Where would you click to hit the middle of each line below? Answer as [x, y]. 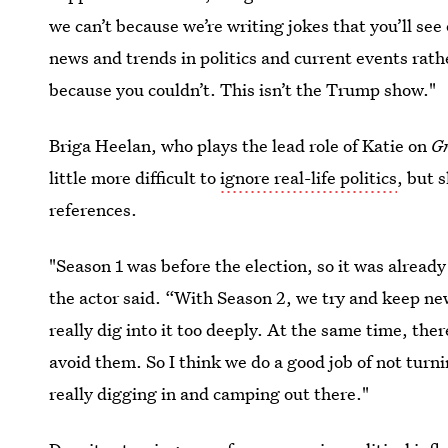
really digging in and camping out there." [209, 393]
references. [93, 209]
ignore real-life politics [309, 177]
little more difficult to [135, 177]
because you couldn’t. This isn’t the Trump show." [243, 89]
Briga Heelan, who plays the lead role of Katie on [240, 145]
